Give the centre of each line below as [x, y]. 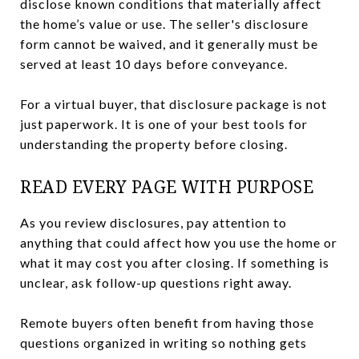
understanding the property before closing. [154, 143]
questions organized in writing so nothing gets [163, 342]
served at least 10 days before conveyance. [154, 63]
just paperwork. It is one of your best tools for [164, 123]
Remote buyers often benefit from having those [167, 322]
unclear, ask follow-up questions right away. [156, 282]
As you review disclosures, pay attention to [153, 222]
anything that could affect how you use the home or [179, 242]
